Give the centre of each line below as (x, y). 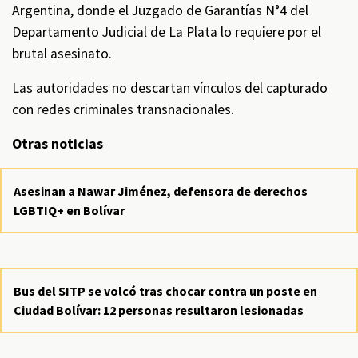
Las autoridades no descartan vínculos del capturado (170, 88)
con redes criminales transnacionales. (123, 109)
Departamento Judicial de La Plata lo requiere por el (167, 32)
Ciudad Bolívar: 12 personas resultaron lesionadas (159, 310)
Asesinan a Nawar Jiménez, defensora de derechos (161, 191)
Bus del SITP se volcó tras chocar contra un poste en (165, 291)
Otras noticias (58, 144)
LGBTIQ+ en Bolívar (69, 210)
